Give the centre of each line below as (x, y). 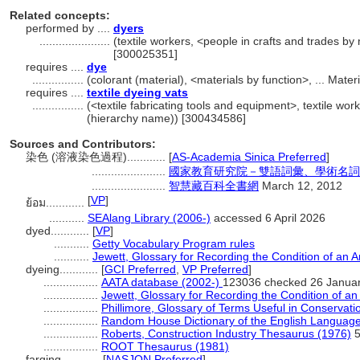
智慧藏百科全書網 (214, 186)
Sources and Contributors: (83, 144)
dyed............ (59, 231)
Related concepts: (60, 15)
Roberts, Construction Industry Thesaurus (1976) (226, 333)
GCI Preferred (140, 269)
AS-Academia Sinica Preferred (249, 157)
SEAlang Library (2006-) (149, 218)
